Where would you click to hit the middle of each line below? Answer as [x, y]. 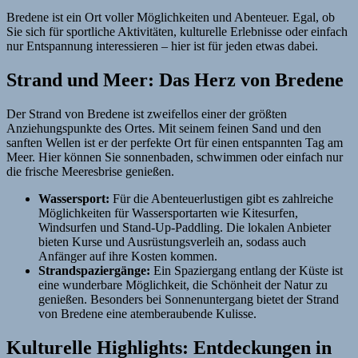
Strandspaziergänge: [94, 271]
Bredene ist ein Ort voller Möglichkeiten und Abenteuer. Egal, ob [171, 18]
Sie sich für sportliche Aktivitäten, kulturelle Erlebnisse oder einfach [177, 32]
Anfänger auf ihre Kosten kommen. [128, 257]
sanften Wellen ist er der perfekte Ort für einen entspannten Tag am [175, 143]
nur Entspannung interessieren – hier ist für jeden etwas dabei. [162, 46]
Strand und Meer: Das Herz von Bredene [175, 80]
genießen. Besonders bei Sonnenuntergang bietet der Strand [189, 300]
